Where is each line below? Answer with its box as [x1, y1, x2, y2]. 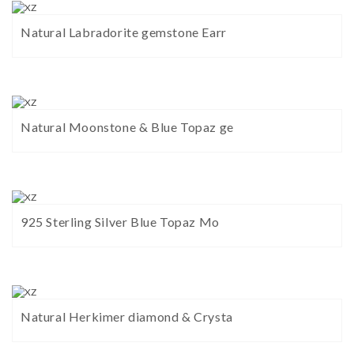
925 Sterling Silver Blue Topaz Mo [21, 214, 220, 230]
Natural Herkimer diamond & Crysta [21, 309, 233, 325]
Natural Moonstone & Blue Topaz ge [21, 119, 234, 135]
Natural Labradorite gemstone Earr [21, 24, 227, 40]
